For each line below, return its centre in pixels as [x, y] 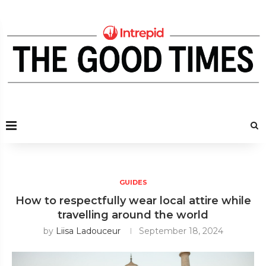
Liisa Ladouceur [88, 231]
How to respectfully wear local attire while [133, 200]
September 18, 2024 [181, 231]
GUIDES [133, 182]
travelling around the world [133, 215]
